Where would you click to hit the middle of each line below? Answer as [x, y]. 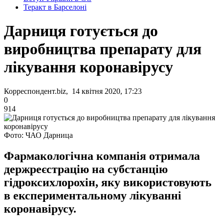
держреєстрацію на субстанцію [86, 169]
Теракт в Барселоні [55, 7]
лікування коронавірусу [88, 67]
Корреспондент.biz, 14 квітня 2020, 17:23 [73, 91]
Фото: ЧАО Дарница [38, 135]
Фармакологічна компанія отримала [102, 156]
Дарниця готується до [81, 31]
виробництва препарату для [103, 49]
